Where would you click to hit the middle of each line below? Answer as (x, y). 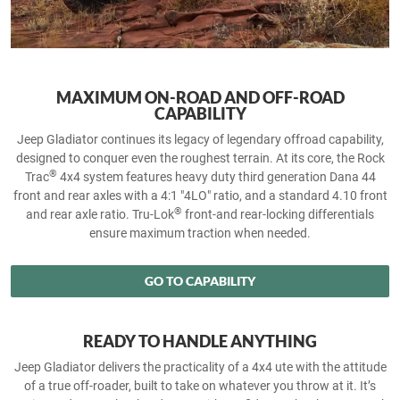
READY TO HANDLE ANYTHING (200, 342)
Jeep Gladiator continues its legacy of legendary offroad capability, (200, 140)
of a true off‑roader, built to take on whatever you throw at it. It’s (200, 386)
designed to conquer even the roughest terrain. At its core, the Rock (200, 158)
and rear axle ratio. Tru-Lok (100, 215)
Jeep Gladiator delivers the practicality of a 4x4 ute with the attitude (200, 367)
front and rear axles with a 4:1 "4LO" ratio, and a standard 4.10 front (200, 196)
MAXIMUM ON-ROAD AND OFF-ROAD (200, 98)
